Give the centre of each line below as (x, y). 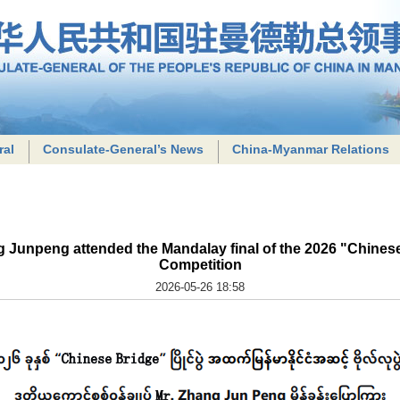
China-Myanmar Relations (310, 149)
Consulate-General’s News (123, 149)
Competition (200, 265)
